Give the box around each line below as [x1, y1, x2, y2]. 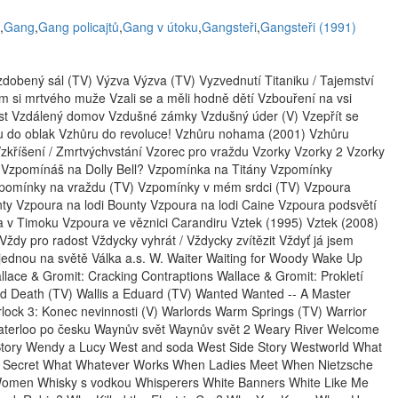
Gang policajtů [38, 18, 119, 36]
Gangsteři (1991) [260, 18, 356, 36]
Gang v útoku [123, 18, 198, 36]
